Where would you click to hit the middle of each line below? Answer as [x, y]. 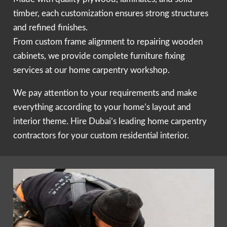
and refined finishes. [50, 28]
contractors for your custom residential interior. [101, 136]
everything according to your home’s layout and [102, 107]
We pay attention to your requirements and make [105, 93]
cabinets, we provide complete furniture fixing [99, 56]
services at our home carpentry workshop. [91, 70]
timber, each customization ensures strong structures [110, 14]
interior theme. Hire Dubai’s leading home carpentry [110, 122]
